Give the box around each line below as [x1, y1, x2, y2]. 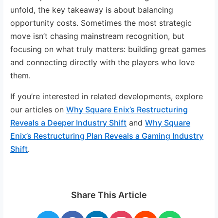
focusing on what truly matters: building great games [10, 44, 206, 54]
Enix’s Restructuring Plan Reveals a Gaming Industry [10, 130, 204, 141]
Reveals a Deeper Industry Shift [10, 117, 127, 127]
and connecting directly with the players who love [10, 57, 195, 67]
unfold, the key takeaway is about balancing [10, 4, 174, 15]
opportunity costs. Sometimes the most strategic [10, 18, 192, 28]
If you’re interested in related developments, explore [10, 91, 203, 101]
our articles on [10, 104, 67, 114]
